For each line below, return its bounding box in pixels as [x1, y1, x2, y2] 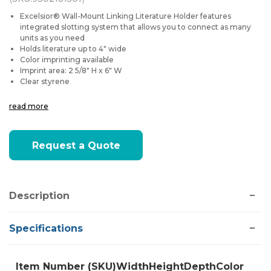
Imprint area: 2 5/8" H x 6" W [20, 66, 123, 75]
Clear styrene [20, 77, 70, 86]
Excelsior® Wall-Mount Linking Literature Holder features [20, 11, 232, 21]
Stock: [9, 143, 41, 155]
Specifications [9, 223, 83, 235]
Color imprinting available [20, 55, 114, 64]
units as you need [20, 33, 85, 42]
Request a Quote [31, 139, 120, 151]
